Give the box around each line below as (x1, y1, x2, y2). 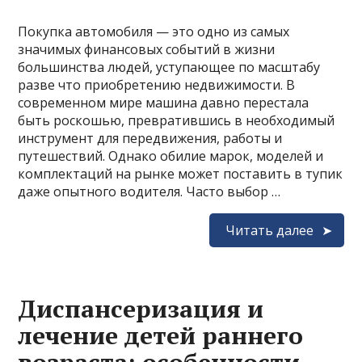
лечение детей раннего (18, 318, 304, 351)
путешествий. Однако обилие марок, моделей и (18, 146, 324, 165)
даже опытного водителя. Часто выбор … (18, 182, 281, 200)
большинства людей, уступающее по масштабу (18, 57, 321, 76)
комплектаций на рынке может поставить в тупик (18, 164, 343, 183)
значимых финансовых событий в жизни (18, 40, 276, 58)
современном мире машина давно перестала (18, 93, 309, 112)
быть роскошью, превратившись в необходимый (18, 111, 335, 129)
